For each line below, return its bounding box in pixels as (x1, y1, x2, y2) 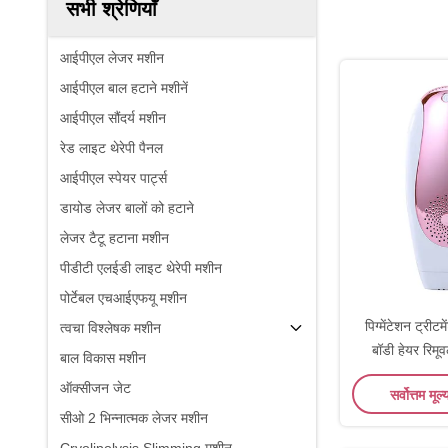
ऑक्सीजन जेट (60, 380, 131, 396)
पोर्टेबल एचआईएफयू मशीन (60, 290, 187, 306)
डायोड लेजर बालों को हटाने (60, 200, 194, 216)
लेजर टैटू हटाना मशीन (60, 230, 169, 246)
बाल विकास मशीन (60, 350, 146, 366)
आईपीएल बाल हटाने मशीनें (60, 80, 188, 96)
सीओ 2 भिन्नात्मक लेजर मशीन (60, 410, 208, 426)
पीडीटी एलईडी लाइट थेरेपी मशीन (60, 260, 222, 276)
